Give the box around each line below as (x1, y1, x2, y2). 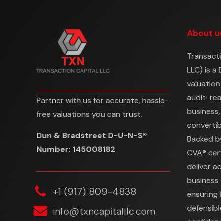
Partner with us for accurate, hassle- (37, 95, 169, 106)
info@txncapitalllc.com (53, 205, 155, 218)
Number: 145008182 (37, 144, 115, 155)
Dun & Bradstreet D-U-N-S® (37, 130, 147, 141)
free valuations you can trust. (37, 109, 142, 120)
